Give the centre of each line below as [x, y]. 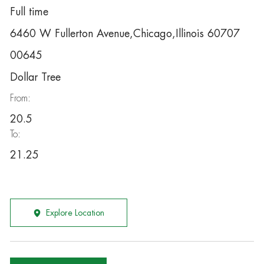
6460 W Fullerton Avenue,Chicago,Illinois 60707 [125, 34]
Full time [29, 12]
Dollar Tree [35, 77]
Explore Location [75, 213]
